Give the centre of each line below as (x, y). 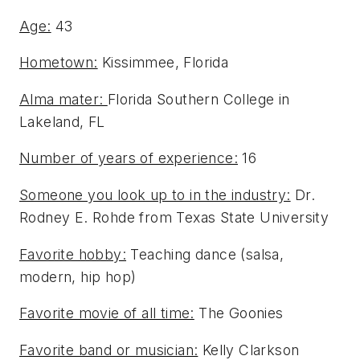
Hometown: (59, 63)
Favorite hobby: (73, 254)
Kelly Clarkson (249, 350)
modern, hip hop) (78, 276)
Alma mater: (63, 99)
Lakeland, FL (62, 121)
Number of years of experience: (129, 158)
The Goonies (239, 313)
